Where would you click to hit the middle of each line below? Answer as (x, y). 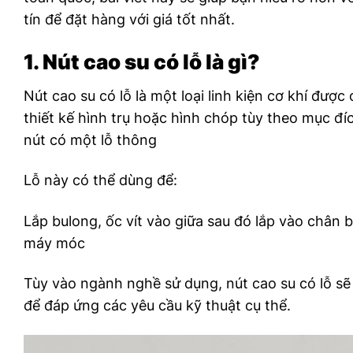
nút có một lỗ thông (90, 139)
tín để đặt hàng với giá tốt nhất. (129, 19)
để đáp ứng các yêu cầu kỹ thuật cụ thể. (157, 305)
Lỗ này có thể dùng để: (100, 180)
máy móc (54, 243)
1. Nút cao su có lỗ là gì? (142, 61)
